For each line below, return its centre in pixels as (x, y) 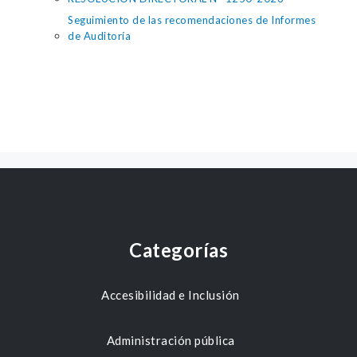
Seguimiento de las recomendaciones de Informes (192, 20)
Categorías (178, 250)
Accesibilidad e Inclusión (171, 295)
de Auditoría (99, 36)
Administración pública (171, 340)
